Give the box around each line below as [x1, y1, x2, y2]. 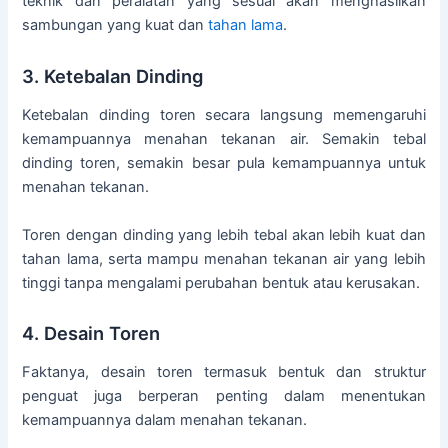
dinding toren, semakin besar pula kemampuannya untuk [22, 154, 426, 173]
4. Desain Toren [22, 321, 161, 344]
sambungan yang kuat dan [22, 16, 209, 35]
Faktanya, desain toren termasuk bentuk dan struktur [22, 363, 426, 382]
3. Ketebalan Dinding [22, 64, 204, 87]
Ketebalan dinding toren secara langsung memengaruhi [22, 106, 426, 125]
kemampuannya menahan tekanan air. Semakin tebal [22, 130, 426, 149]
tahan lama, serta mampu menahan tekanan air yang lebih [22, 249, 426, 268]
